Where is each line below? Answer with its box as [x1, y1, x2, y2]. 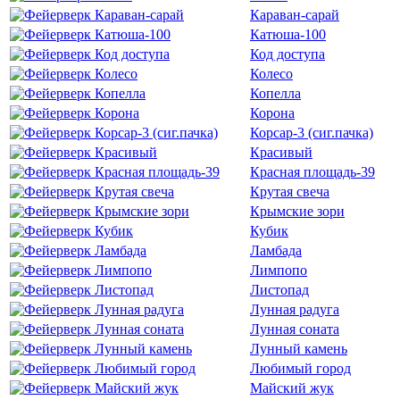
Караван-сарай [250, 7, 339, 22]
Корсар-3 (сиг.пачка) [250, 125, 373, 140]
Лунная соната [250, 321, 339, 337]
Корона [250, 105, 295, 121]
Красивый [250, 145, 312, 160]
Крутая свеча [250, 184, 329, 199]
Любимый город [250, 361, 351, 376]
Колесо [250, 66, 293, 81]
